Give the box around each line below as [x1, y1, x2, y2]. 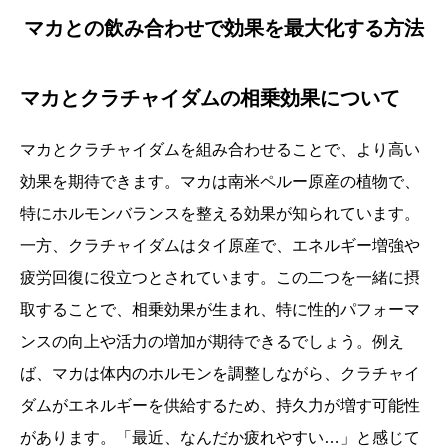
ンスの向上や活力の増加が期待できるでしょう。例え [20, 333, 404, 350]
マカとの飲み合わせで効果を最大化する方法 [24, 17, 424, 39]
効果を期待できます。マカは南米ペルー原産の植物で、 [20, 173, 420, 190]
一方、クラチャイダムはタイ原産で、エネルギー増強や [20, 237, 420, 254]
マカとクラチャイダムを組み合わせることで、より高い [20, 141, 420, 158]
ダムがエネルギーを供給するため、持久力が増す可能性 [20, 397, 420, 414]
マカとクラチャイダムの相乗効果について [20, 87, 400, 109]
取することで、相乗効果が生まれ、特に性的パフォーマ [20, 301, 420, 318]
